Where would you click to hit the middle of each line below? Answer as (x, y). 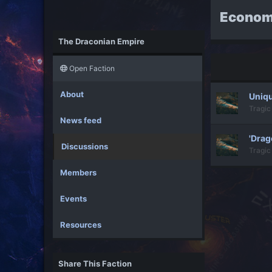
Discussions (85, 146)
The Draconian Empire (101, 41)
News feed (81, 120)
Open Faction (91, 68)
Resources (81, 224)
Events (73, 198)
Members (78, 172)
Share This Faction (95, 263)
